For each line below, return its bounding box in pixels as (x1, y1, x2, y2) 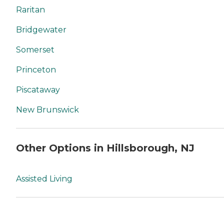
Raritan (16, 5, 45, 14)
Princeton (16, 65, 56, 74)
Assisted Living (16, 174, 72, 184)
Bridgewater (16, 25, 66, 34)
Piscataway (16, 85, 60, 94)
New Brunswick (16, 105, 79, 114)
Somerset (16, 45, 54, 54)
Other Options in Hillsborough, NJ (16, 141, 194, 154)
